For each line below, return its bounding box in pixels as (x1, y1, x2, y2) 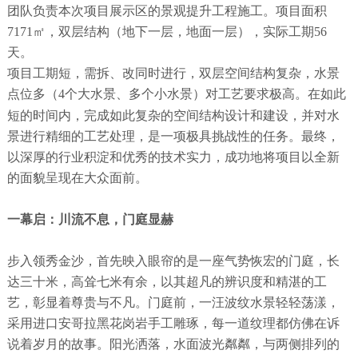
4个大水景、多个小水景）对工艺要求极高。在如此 (58, 86, 346, 101)
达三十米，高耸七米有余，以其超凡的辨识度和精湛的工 (6, 274, 327, 288)
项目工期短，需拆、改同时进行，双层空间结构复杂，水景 (6, 66, 340, 80)
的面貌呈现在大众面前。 (6, 170, 148, 185)
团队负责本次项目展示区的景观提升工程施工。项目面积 (6, 3, 327, 18)
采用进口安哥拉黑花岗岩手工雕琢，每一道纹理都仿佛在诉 (6, 316, 340, 330)
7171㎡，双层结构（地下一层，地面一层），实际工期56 (6, 24, 327, 38)
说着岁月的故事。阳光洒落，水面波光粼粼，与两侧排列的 (6, 336, 340, 351)
